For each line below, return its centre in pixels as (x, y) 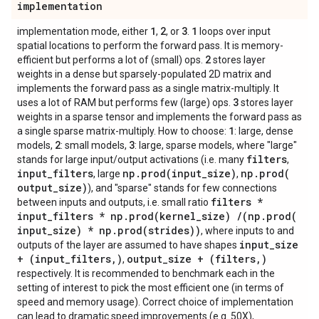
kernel (178, 216)
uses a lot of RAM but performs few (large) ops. (125, 103)
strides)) (174, 230)
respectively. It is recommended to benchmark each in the (146, 273)
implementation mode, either (84, 31)
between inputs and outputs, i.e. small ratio (114, 202)
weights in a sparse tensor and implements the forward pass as (159, 117)
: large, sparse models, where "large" (216, 145)
